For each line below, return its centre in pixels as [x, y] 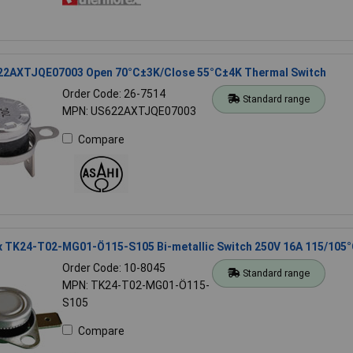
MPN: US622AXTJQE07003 [129, 111]
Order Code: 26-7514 [113, 93]
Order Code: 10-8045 [113, 268]
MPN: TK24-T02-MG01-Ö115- [136, 285]
